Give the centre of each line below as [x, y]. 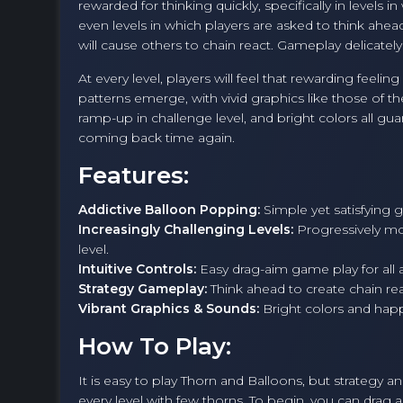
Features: [134, 176]
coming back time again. [157, 138]
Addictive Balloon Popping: [169, 210]
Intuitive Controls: [137, 269]
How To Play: [155, 347]
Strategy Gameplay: [143, 289]
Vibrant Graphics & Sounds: [169, 309]
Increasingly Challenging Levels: [186, 230]
